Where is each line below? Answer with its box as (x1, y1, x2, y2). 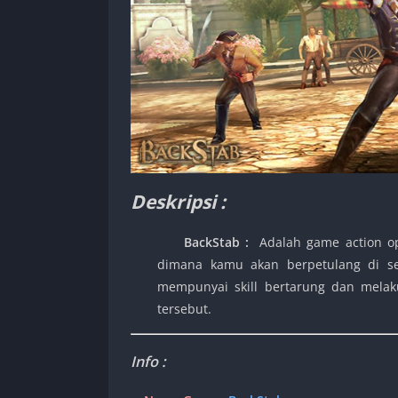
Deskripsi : (131, 189, 226, 215)
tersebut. (157, 300, 211, 318)
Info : (131, 352, 169, 372)
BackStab (157, 234, 246, 251)
